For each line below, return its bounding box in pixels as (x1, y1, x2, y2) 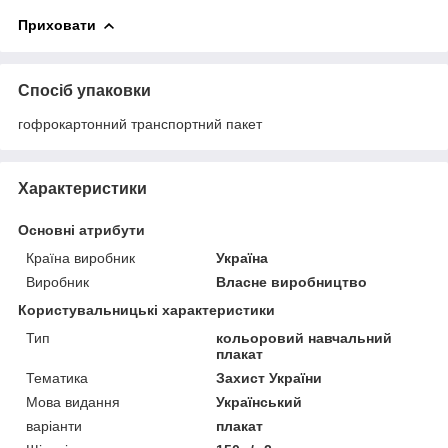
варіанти (26, 417, 82, 434)
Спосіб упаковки (18, 81, 151, 99)
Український (216, 393, 303, 410)
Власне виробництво (216, 273, 368, 290)
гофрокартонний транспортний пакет (18, 115, 262, 132)
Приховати (18, 16, 96, 33)
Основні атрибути (18, 221, 145, 238)
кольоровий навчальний (216, 329, 393, 346)
